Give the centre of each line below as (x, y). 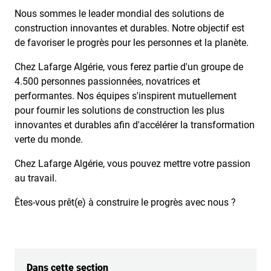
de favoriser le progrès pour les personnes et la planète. (132, 43)
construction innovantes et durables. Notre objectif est (129, 28)
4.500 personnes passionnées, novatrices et (107, 81)
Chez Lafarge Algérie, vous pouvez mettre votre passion (132, 164)
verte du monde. (49, 139)
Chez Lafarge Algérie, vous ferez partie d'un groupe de (129, 67)
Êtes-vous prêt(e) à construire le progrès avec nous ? (125, 202)
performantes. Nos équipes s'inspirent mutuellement (126, 96)
